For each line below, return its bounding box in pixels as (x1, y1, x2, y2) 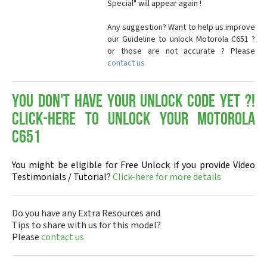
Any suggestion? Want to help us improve (107, 21, 255, 33)
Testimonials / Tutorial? (12, 170, 113, 184)
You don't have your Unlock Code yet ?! (12, 93, 255, 111)
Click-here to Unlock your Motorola (12, 111, 255, 129)
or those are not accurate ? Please (107, 45, 255, 57)
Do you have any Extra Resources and (12, 207, 160, 220)
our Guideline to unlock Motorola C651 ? (107, 33, 255, 45)
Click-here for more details (113, 170, 221, 184)
